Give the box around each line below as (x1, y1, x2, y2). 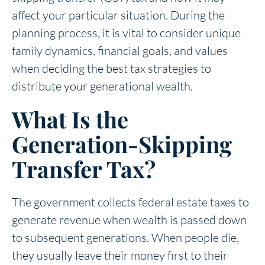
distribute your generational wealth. (12, 78, 195, 93)
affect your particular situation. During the (12, 7, 225, 22)
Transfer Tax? (12, 153, 161, 184)
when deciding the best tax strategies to (12, 60, 211, 76)
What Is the (12, 104, 128, 134)
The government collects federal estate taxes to (12, 194, 249, 209)
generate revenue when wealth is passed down (12, 212, 247, 227)
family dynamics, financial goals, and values (12, 43, 228, 58)
